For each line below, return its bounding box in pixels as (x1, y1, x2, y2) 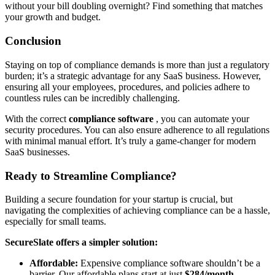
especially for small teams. (5, 216, 106, 227)
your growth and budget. (5, 12, 101, 23)
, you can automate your (153, 113, 249, 124)
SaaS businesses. (5, 146, 70, 157)
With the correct (5, 113, 69, 124)
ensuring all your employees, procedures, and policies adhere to (5, 81, 250, 92)
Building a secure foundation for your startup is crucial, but (5, 194, 233, 205)
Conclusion (5, 34, 61, 48)
